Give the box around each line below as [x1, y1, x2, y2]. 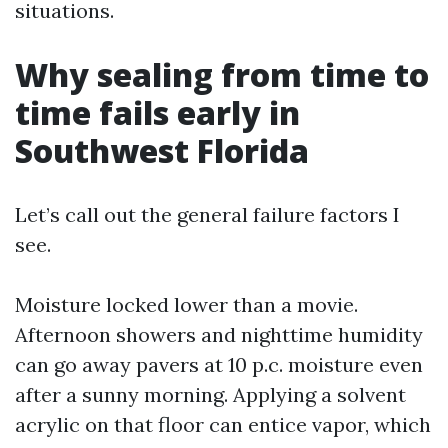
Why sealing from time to [15, 53, 429, 96]
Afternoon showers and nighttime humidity [15, 322, 423, 347]
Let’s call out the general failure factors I [15, 202, 400, 227]
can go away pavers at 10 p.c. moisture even [15, 352, 423, 377]
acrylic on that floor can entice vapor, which [15, 412, 431, 437]
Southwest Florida [15, 129, 309, 172]
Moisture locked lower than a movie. [15, 292, 358, 317]
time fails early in [15, 91, 300, 134]
